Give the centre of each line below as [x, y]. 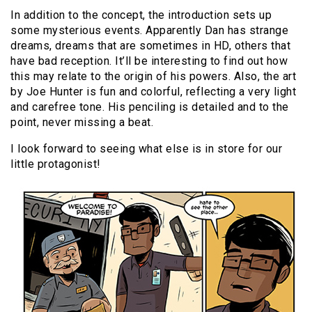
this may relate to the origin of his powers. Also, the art [153, 76]
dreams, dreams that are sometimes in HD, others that [150, 45]
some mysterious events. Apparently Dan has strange [149, 30]
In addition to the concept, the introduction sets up [141, 15]
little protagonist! [56, 164]
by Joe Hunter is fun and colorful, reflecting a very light [153, 91]
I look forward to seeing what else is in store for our [146, 148]
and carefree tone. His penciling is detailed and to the [150, 107]
